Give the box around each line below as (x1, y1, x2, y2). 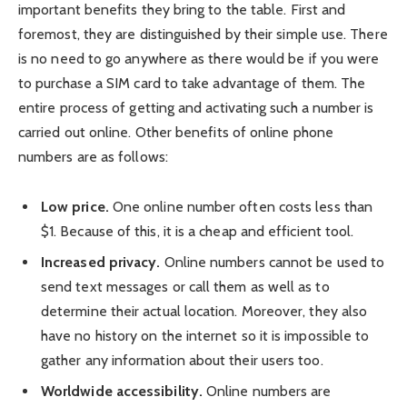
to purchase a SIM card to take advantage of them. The (18, 74, 366, 93)
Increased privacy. (41, 253, 161, 272)
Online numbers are (202, 382, 332, 401)
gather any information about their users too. (41, 352, 323, 370)
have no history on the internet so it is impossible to (41, 327, 370, 345)
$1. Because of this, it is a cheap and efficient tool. (41, 223, 354, 241)
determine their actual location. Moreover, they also (41, 303, 368, 321)
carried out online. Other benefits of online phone (18, 124, 333, 142)
